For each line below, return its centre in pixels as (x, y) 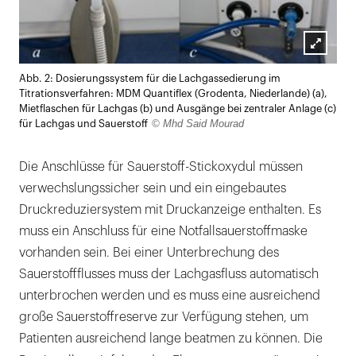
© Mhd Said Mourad (198, 124)
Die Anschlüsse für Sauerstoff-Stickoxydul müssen (161, 167)
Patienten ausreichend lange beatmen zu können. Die (171, 339)
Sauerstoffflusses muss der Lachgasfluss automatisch (169, 275)
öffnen (334, 86)
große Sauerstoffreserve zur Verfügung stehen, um (164, 317)
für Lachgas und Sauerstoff (83, 124)
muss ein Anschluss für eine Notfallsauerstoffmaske (163, 232)
